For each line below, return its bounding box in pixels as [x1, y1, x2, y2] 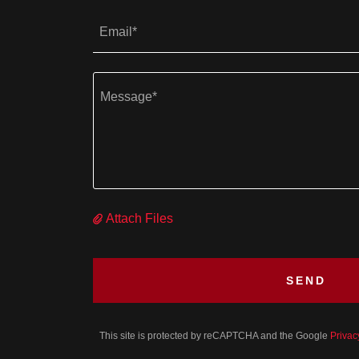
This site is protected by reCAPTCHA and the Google [99, 330, 330, 341]
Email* [99, 25, 137, 38]
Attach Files [106, 212, 173, 225]
